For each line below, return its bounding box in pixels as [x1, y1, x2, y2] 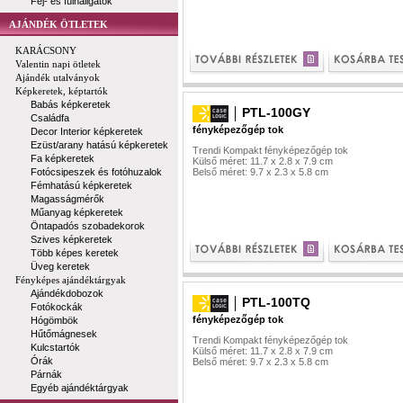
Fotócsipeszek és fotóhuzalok [31, 166, 162, 177]
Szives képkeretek [31, 234, 112, 245]
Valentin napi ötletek [15, 58, 101, 69]
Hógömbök [31, 315, 78, 326]
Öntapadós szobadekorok [31, 220, 145, 231]
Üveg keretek [31, 261, 90, 272]
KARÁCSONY [15, 45, 76, 56]
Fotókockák [31, 301, 83, 312]
